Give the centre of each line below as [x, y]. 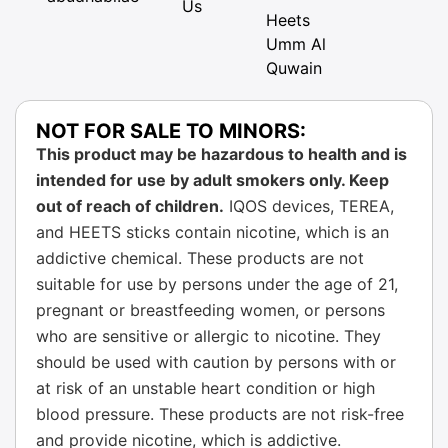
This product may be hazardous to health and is [221, 153]
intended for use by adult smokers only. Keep [212, 179]
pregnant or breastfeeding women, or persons [210, 309]
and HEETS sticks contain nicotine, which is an [212, 231]
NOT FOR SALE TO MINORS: [171, 130]
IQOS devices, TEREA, [309, 205]
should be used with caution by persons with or [216, 361]
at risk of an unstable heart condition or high [205, 387]
